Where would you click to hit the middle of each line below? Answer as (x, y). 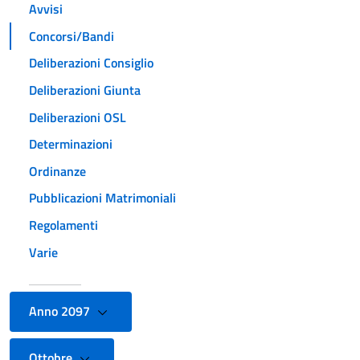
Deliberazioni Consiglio (91, 63)
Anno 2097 (61, 311)
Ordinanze (57, 171)
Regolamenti (63, 225)
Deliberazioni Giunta (85, 90)
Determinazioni (71, 144)
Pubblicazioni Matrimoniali (102, 198)
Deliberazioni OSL (78, 117)
